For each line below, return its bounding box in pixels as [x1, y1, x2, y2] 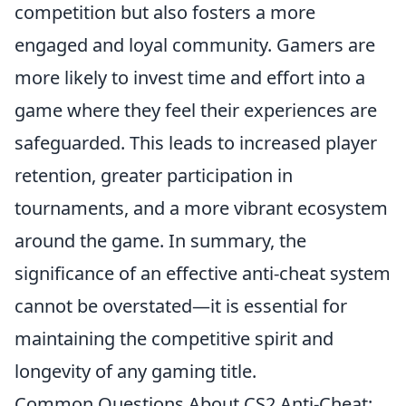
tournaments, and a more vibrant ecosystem [14, 196, 388, 220]
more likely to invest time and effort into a [14, 65, 365, 90]
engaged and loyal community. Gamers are [14, 33, 375, 57]
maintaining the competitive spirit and [14, 326, 333, 351]
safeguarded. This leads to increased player [14, 130, 377, 155]
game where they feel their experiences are [14, 98, 377, 122]
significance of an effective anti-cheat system [14, 261, 391, 285]
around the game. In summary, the [14, 228, 306, 253]
